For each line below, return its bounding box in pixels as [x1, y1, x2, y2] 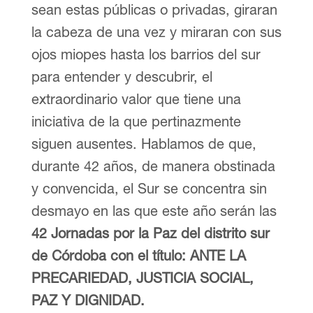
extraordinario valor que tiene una [31, 90, 241, 107]
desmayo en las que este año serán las [31, 202, 277, 219]
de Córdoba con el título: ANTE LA [31, 247, 246, 263]
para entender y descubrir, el [31, 68, 212, 85]
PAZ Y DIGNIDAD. [31, 291, 145, 308]
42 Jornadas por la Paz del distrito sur [31, 224, 270, 241]
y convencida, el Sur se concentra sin [31, 180, 267, 196]
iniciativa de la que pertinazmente [31, 112, 241, 129]
